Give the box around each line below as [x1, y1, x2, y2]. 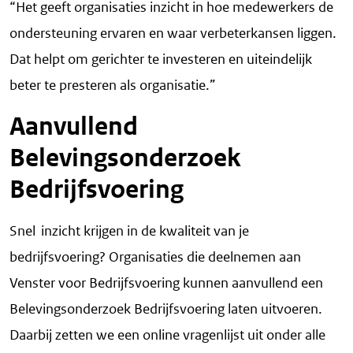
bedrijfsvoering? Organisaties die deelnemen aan [9, 248, 301, 266]
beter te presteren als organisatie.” [9, 76, 216, 95]
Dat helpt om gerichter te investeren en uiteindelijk [9, 50, 312, 69]
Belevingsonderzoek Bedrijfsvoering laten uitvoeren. [9, 300, 322, 318]
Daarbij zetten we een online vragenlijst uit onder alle [9, 326, 325, 344]
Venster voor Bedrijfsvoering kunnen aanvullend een [9, 274, 323, 292]
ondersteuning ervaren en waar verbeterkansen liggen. [9, 24, 336, 43]
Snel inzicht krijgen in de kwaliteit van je [9, 222, 249, 240]
